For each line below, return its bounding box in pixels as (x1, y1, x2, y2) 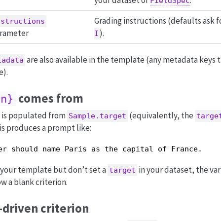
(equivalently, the (127, 110, 195, 121)
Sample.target (68, 111, 126, 121)
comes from (15, 90, 83, 106)
